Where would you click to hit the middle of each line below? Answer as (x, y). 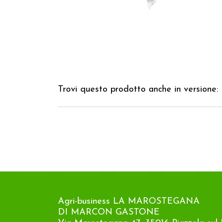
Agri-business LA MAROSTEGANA (129, 202)
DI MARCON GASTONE (109, 213)
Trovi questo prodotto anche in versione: (138, 89)
